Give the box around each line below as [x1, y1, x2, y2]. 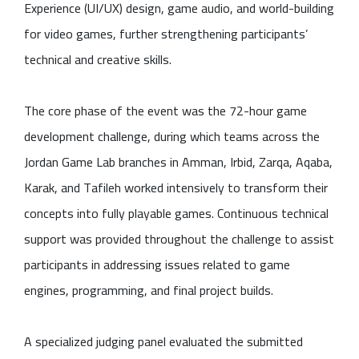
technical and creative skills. [24, 46, 171, 71]
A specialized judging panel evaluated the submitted [24, 329, 303, 353]
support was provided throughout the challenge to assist [24, 226, 334, 251]
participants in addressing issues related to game [24, 252, 290, 276]
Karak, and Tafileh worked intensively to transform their [24, 175, 328, 200]
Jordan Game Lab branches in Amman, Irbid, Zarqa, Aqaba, [24, 149, 333, 174]
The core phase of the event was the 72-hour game [24, 98, 307, 123]
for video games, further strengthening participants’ [24, 21, 308, 46]
